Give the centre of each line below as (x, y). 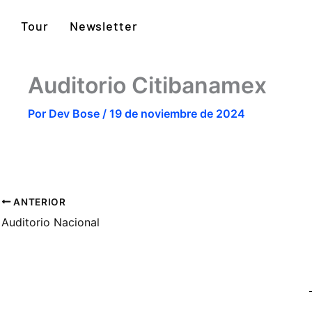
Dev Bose (76, 114)
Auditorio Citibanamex (147, 85)
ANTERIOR (38, 202)
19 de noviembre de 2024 (177, 114)
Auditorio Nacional (50, 222)
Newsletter (104, 26)
